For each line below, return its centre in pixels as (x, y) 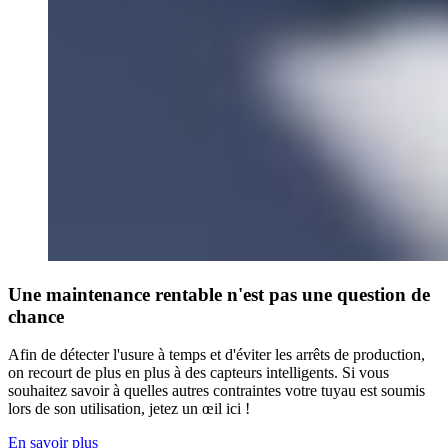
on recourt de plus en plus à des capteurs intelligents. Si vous (198, 373)
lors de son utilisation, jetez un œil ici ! (131, 409)
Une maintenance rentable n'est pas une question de (219, 294)
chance (36, 316)
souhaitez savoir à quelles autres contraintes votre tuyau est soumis (216, 391)
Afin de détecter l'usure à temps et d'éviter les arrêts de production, (216, 355)
